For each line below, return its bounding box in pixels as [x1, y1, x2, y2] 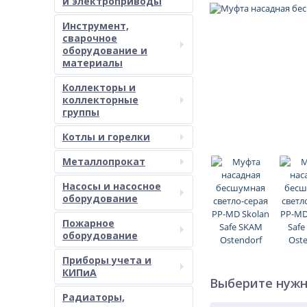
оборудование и [62, 44, 147, 57]
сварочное [62, 32, 117, 45]
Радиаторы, [62, 291, 125, 304]
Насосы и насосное [62, 180, 161, 193]
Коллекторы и [62, 81, 136, 94]
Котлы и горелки [62, 130, 150, 143]
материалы [62, 56, 123, 69]
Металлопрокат [62, 155, 145, 168]
